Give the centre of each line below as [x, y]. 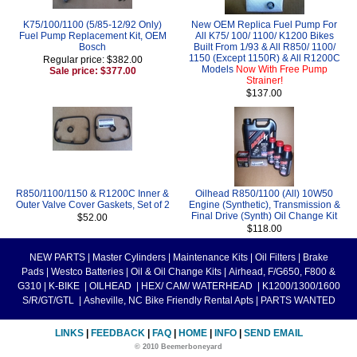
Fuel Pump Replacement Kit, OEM [92, 35]
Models [218, 69]
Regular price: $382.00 [92, 59]
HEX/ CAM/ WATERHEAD [198, 286]
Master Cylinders [129, 257]
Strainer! [264, 80]
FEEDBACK [118, 333]
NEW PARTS [57, 257]
